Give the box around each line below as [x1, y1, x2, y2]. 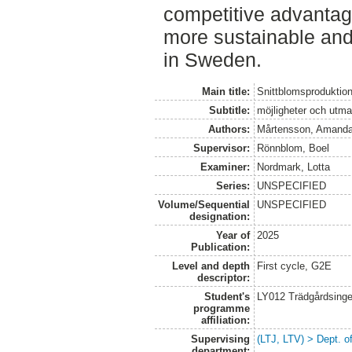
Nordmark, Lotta [257, 160, 331, 173]
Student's [203, 290, 250, 302]
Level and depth [171, 259, 250, 272]
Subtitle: [208, 104, 250, 116]
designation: [189, 210, 250, 222]
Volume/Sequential [157, 198, 250, 211]
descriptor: [196, 271, 250, 284]
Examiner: [200, 160, 250, 173]
